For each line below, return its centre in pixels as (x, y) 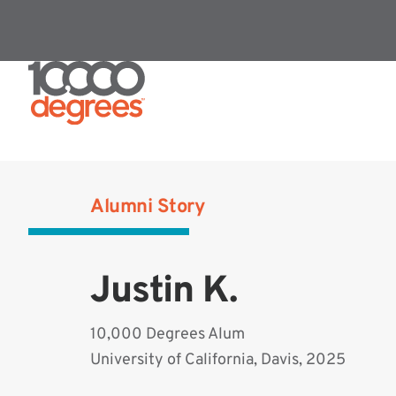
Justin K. (164, 293)
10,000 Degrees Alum (168, 335)
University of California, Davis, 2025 (218, 361)
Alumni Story (148, 208)
